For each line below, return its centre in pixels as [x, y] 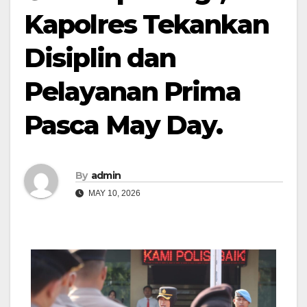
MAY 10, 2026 [113, 193]
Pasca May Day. [123, 125]
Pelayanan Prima [133, 91]
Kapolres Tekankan [146, 24]
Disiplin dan [100, 58]
